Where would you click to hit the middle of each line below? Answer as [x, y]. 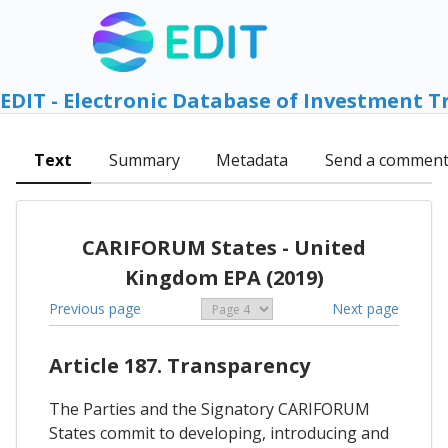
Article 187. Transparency [179, 366]
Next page [365, 308]
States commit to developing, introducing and [219, 433]
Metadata [252, 160]
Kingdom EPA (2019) [224, 277]
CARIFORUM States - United [224, 247]
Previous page [95, 308]
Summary [144, 160]
